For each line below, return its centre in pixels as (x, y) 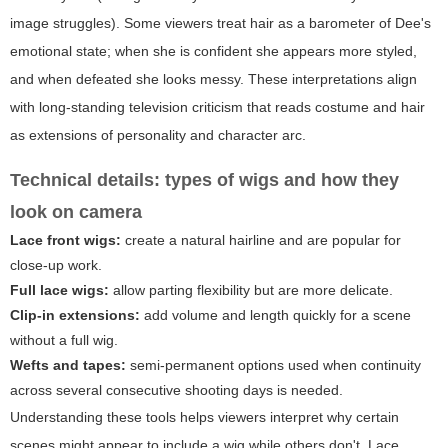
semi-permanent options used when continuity (273, 364)
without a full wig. (64, 339)
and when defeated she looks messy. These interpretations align (213, 78)
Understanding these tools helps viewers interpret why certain (204, 416)
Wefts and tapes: (68, 364)
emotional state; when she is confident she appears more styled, (213, 50)
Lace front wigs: (65, 239)
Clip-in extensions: (75, 314)
